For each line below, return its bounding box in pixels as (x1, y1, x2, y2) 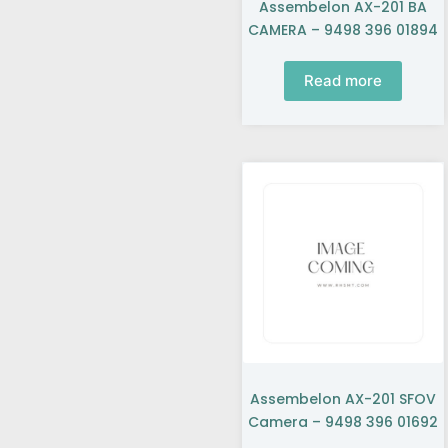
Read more (303, 71, 382, 91)
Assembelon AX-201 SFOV (249, 389, 436, 410)
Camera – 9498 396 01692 (247, 412, 438, 433)
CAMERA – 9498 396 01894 (247, 19, 438, 40)
